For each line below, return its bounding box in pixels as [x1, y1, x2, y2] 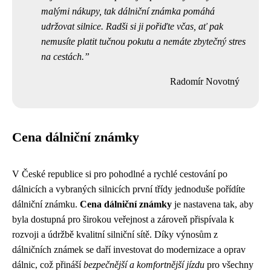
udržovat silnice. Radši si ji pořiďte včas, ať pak [41, 21, 223, 31]
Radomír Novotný [170, 76, 240, 87]
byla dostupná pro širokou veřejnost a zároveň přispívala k [12, 214, 234, 224]
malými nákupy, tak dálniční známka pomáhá [41, 6, 215, 16]
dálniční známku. [12, 199, 80, 209]
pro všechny [204, 260, 253, 270]
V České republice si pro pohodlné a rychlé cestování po [12, 169, 227, 179]
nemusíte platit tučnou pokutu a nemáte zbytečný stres [41, 36, 246, 47]
